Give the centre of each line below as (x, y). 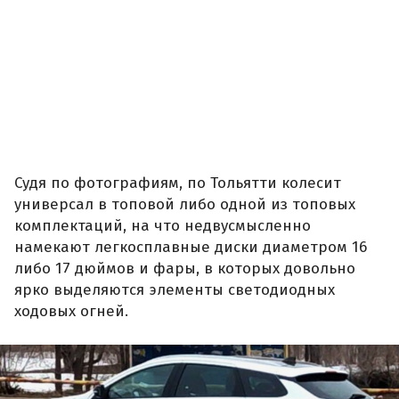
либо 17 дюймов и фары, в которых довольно (185, 268)
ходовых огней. (71, 311)
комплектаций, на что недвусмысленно (163, 225)
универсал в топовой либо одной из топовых (185, 204)
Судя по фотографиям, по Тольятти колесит (178, 183)
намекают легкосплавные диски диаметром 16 (191, 247)
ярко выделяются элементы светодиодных (175, 289)
